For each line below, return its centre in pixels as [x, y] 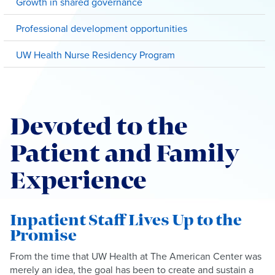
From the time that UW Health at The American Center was [136, 256]
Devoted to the [99, 127]
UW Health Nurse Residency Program [95, 55]
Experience [78, 181]
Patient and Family [125, 154]
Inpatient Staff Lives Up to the [126, 221]
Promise [43, 236]
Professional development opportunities [102, 29]
